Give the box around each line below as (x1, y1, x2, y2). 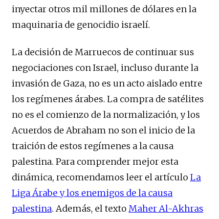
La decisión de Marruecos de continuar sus (12, 46, 194, 58)
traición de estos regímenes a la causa (12, 140, 174, 152)
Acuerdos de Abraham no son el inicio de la (12, 125, 195, 136)
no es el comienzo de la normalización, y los (12, 109, 200, 121)
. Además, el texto (52, 203, 129, 215)
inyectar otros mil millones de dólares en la (12, 3, 197, 15)
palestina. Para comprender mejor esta (12, 156, 178, 168)
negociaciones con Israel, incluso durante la (12, 62, 198, 74)
